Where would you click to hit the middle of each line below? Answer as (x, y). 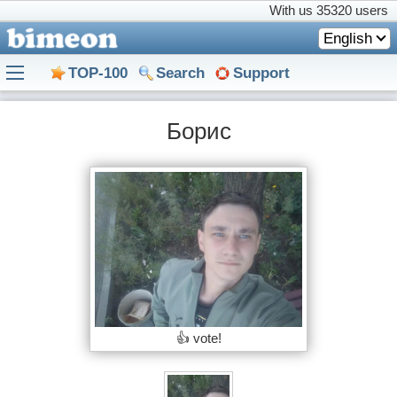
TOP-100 (98, 73)
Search (180, 73)
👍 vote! (198, 338)
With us (293, 10)
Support (261, 73)
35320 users (352, 10)
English (348, 38)
